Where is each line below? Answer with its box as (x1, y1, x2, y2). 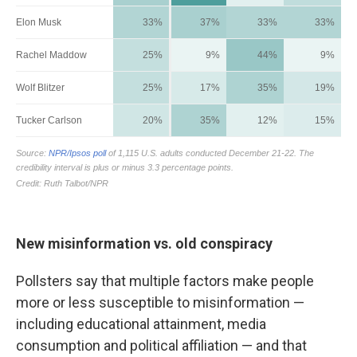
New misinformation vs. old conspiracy (16, 235, 273, 252)
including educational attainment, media (16, 316, 266, 332)
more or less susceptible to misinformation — (16, 294, 304, 311)
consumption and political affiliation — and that (16, 337, 307, 354)
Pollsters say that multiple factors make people (16, 273, 314, 289)
